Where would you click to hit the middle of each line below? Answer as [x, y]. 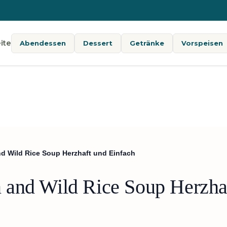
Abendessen [43, 43]
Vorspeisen [202, 43]
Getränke [147, 43]
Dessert [98, 43]
